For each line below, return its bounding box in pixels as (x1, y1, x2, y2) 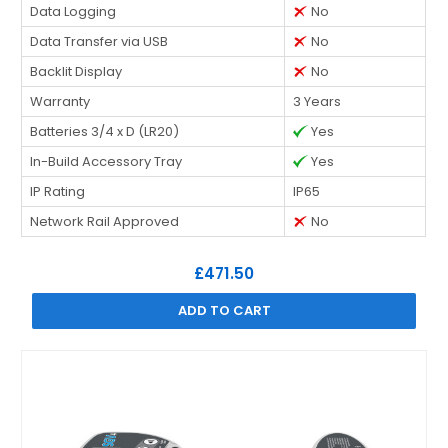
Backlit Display (30, 61, 123, 81)
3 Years (293, 91, 342, 111)
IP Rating (30, 181, 86, 201)
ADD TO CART (177, 300, 271, 320)
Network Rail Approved (30, 211, 180, 231)
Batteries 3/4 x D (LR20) (30, 121, 180, 141)
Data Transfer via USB (30, 31, 169, 51)
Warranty (30, 91, 91, 111)
